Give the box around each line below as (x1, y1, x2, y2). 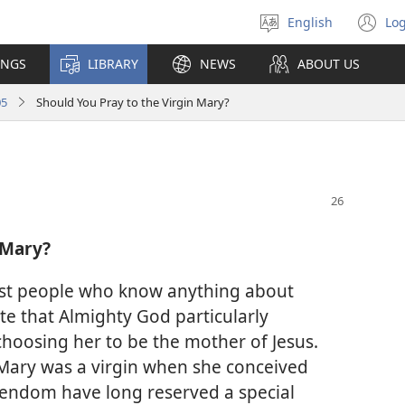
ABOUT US (297, 55, 360, 72)
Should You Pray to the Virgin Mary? (36, 93, 230, 110)
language (296, 40, 354, 57)
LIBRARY (88, 55, 138, 72)
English (287, 13, 333, 31)
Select (296, 22, 333, 39)
